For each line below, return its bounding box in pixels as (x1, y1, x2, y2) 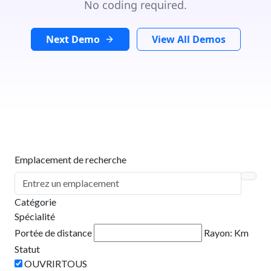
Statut (15, 243, 40, 255)
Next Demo (45, 32, 100, 46)
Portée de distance (15, 226, 92, 238)
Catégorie (15, 195, 56, 207)
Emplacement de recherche (15, 153, 126, 165)
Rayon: (204, 226, 234, 238)
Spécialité (15, 210, 55, 222)
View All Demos (151, 32, 226, 46)
